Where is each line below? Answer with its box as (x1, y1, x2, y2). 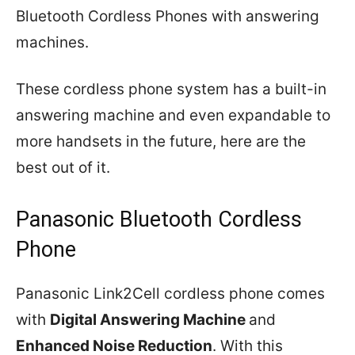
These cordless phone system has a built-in (16, 80, 326, 98)
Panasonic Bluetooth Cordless (16, 207, 302, 232)
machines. (16, 33, 89, 52)
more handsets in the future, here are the (16, 132, 306, 151)
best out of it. (16, 158, 110, 177)
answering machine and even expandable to (16, 106, 330, 124)
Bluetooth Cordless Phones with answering (16, 7, 319, 25)
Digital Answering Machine (50, 311, 249, 329)
